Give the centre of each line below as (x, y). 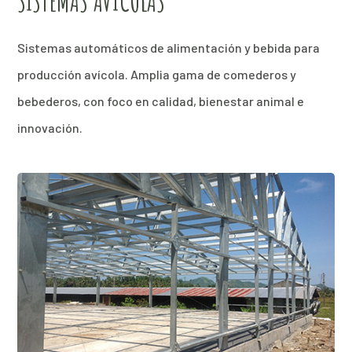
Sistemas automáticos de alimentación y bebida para (169, 47)
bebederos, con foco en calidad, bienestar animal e (161, 101)
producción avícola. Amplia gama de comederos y (157, 74)
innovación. (50, 127)
